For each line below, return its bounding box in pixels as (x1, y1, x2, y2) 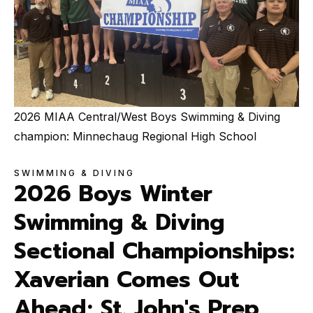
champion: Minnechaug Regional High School (14, 129, 256, 143)
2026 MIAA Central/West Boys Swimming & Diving (14, 109, 280, 124)
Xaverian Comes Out (14, 262, 240, 297)
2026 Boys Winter (14, 176, 212, 211)
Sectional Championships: (14, 233, 295, 268)
